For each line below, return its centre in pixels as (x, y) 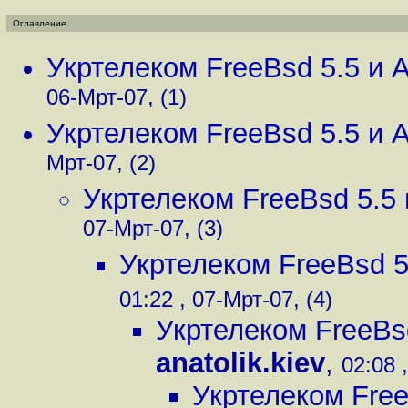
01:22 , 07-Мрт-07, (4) (226, 299)
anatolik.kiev (240, 363)
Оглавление (40, 23)
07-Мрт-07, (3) (153, 232)
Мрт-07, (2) (101, 166)
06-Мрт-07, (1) (117, 101)
